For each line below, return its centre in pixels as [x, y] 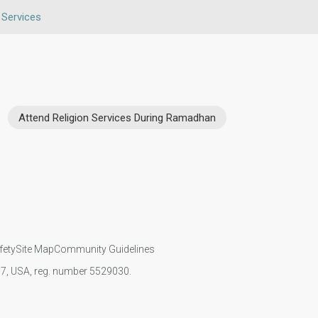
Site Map [34, 249]
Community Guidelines [104, 249]
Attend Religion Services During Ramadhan [117, 117]
